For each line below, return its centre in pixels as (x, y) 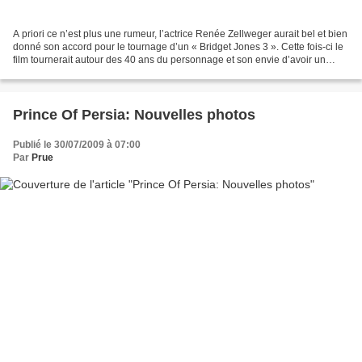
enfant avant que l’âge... (65, 73)
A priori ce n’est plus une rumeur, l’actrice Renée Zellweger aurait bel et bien (180, 34)
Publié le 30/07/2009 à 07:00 (77, 145)
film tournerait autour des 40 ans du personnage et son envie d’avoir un (169, 60)
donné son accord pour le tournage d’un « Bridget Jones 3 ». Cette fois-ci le (178, 47)
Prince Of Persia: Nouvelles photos (134, 115)
